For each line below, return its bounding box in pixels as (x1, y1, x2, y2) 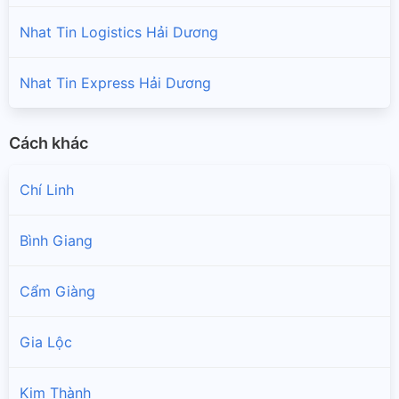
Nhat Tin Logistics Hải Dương (20, 22, 218, 41)
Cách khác (9, 133, 88, 152)
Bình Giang (20, 232, 93, 250)
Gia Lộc (20, 333, 72, 352)
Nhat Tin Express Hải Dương (20, 73, 211, 92)
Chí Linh (20, 181, 74, 199)
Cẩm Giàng (20, 282, 95, 301)
